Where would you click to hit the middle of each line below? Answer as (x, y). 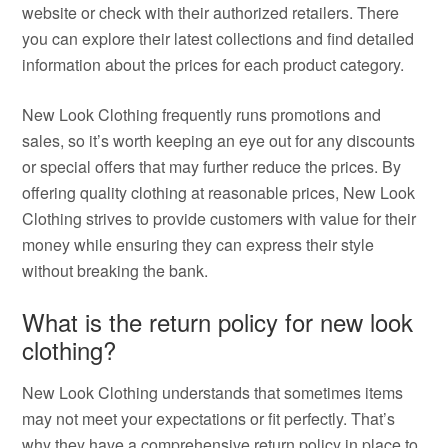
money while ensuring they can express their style (198, 244)
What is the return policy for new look (218, 321)
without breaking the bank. (115, 270)
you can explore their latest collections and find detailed (218, 38)
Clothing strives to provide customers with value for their (219, 218)
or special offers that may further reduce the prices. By (212, 166)
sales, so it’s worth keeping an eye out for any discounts (219, 140)
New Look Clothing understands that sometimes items (213, 392)
